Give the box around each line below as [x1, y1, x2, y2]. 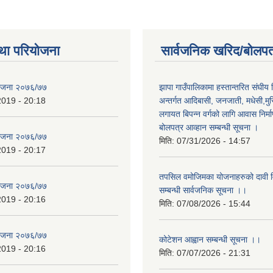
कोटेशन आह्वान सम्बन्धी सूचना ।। [159, 234, 261, 244]
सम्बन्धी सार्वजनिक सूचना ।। [159, 185, 247, 195]
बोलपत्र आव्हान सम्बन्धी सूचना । [159, 122, 258, 132]
